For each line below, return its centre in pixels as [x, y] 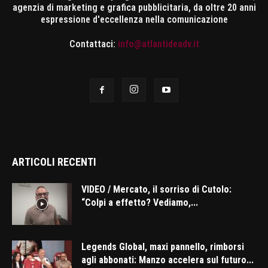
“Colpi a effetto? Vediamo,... [140, 203]
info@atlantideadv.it [158, 44]
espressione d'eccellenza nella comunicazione [134, 20]
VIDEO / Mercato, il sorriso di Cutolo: [156, 190]
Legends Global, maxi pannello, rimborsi [163, 247]
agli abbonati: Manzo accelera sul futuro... [167, 260]
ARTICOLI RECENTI [54, 162]
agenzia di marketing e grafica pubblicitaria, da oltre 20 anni [134, 8]
